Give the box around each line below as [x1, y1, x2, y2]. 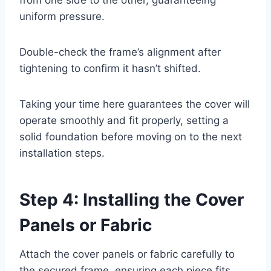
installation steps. [19, 146, 105, 159]
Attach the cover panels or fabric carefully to [19, 247, 235, 260]
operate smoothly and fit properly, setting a [19, 114, 229, 126]
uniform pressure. [19, 10, 105, 22]
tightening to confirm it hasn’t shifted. [19, 62, 201, 74]
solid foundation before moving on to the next [19, 130, 242, 143]
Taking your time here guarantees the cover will [19, 97, 250, 110]
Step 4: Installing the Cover [19, 189, 244, 210]
